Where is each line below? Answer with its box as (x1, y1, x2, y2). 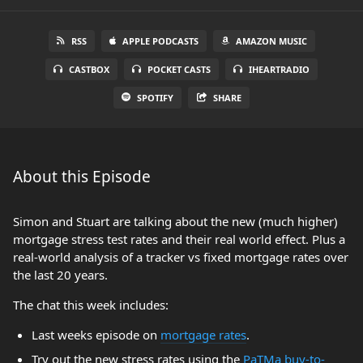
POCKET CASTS (147, 63, 211, 75)
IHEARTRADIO (249, 63, 310, 75)
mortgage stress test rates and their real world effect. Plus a (13, 231, 345, 247)
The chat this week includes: (13, 297, 169, 313)
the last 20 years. (13, 267, 108, 283)
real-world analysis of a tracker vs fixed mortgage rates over (13, 249, 348, 265)
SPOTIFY (136, 92, 173, 104)
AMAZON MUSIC (235, 35, 307, 47)
